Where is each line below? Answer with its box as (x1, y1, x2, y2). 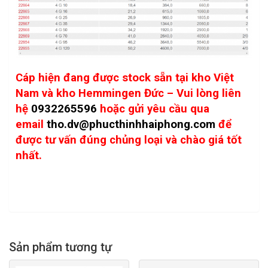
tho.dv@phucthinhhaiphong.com (47, 117, 215, 131)
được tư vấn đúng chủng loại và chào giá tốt (16, 133, 242, 147)
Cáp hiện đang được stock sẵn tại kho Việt (16, 71, 234, 84)
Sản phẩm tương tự (9, 239, 112, 254)
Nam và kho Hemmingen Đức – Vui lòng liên (16, 86, 241, 100)
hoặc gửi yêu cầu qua (100, 102, 209, 115)
